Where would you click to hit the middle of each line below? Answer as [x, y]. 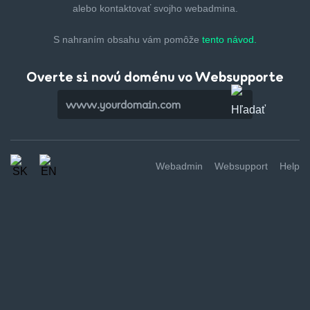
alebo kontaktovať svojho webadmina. [155, 8]
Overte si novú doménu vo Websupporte [155, 76]
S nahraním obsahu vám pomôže [128, 39]
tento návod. [229, 39]
